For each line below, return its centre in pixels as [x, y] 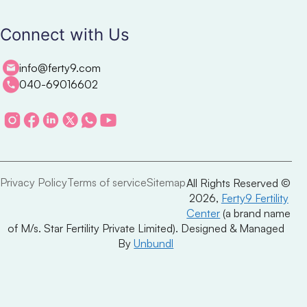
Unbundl [154, 244]
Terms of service [107, 183]
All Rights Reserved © [239, 183]
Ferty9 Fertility [255, 198]
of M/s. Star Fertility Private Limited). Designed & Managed [146, 229]
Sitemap [166, 183]
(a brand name [256, 213]
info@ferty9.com [60, 67]
